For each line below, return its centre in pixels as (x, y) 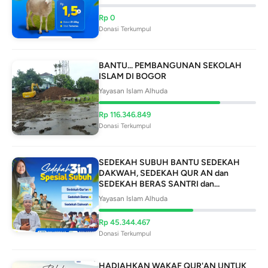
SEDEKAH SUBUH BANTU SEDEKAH (169, 162)
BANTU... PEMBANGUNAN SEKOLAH (170, 66)
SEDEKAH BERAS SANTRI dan (156, 184)
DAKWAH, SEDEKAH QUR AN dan (164, 173)
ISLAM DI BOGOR (133, 76)
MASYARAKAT (127, 195)
